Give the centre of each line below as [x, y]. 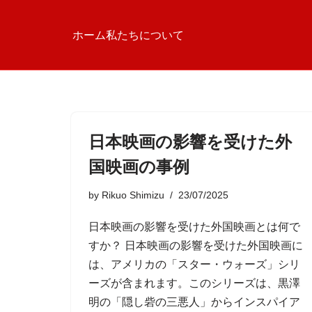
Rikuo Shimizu [133, 195]
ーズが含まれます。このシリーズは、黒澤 [194, 283]
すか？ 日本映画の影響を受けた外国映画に [196, 245]
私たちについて [145, 35]
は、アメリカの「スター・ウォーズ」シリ [194, 264]
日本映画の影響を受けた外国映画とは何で [194, 227]
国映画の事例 [139, 167]
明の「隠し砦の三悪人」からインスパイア [194, 302]
